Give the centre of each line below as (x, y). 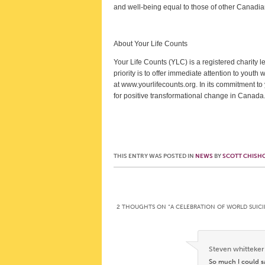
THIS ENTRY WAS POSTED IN (154, 156)
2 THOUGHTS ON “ (143, 207)
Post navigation (132, 176)
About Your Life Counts (151, 44)
